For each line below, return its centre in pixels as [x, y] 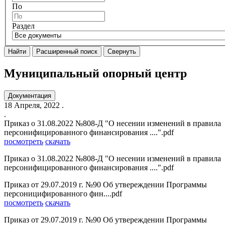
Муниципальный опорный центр [95, 74]
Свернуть [122, 52]
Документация [30, 96]
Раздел [23, 26]
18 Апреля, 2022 [32, 105]
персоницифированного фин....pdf [63, 194]
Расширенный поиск [67, 52]
